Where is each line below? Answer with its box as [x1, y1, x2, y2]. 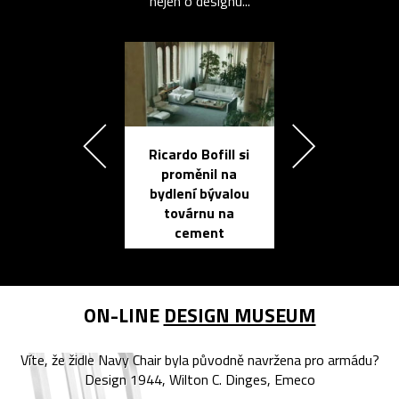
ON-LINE [83, 300, 164, 331]
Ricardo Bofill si [149, 143, 250, 165]
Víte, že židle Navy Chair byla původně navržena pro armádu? [20, 349, 379, 371]
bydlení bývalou [149, 183, 249, 204]
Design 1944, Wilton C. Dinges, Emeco [84, 369, 315, 391]
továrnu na [164, 202, 235, 224]
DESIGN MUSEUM [163, 300, 316, 331]
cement [174, 222, 224, 243]
